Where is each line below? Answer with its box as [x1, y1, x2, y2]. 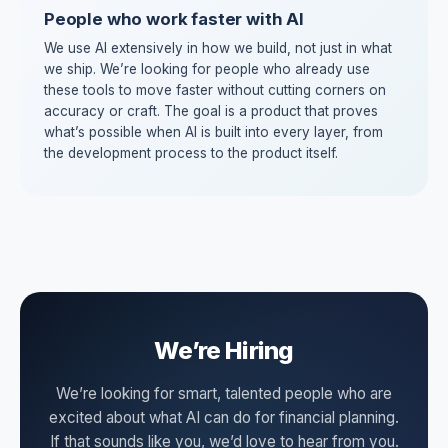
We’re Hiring [154, 336, 294, 365]
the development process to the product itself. [44, 145, 338, 161]
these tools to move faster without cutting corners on [44, 82, 386, 98]
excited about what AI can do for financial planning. [49, 408, 399, 427]
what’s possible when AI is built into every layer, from [44, 124, 383, 140]
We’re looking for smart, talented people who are [56, 384, 392, 403]
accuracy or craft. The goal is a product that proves [44, 103, 378, 119]
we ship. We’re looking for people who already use [44, 61, 370, 77]
